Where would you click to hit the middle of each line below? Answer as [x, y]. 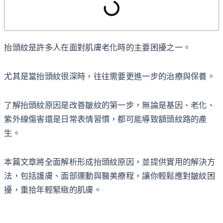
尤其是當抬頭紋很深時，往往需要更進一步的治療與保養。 [110, 76]
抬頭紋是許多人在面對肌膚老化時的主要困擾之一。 [98, 47]
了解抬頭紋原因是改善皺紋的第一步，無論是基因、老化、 [110, 105]
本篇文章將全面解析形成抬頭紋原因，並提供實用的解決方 [110, 162]
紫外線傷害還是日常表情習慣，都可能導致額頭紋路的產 [106, 119]
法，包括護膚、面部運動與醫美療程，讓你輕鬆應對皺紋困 [110, 176]
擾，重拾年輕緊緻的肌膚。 [53, 190]
